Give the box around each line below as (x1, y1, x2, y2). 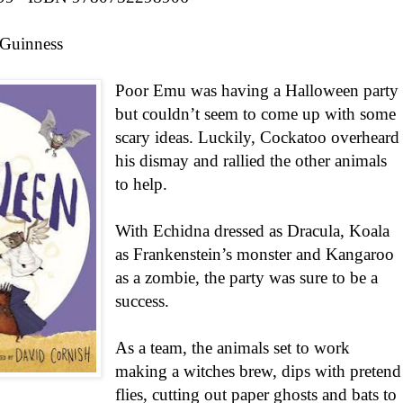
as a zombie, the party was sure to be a (115, 268, 379, 288)
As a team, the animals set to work (115, 338, 351, 358)
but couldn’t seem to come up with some (115, 104, 397, 124)
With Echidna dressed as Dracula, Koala (115, 221, 390, 241)
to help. (115, 175, 168, 194)
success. (115, 291, 170, 311)
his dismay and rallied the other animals (115, 151, 388, 171)
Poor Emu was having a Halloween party (115, 81, 399, 101)
